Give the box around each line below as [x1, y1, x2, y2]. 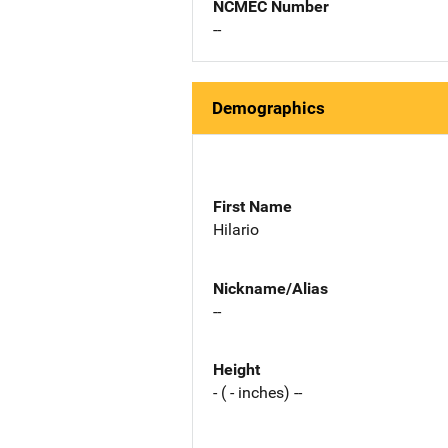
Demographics [212, 98, 325, 118]
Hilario [213, 219, 259, 239]
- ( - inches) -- [213, 383, 302, 403]
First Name [213, 196, 292, 216]
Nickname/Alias [213, 278, 328, 298]
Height [213, 360, 260, 380]
